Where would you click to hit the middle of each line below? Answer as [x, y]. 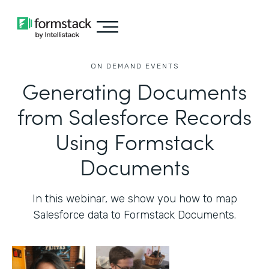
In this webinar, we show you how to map [134, 199]
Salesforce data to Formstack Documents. [134, 215]
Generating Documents [134, 90]
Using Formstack [134, 141]
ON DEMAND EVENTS [134, 66]
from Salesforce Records [134, 116]
